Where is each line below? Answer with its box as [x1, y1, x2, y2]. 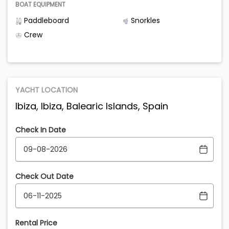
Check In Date [15, 125, 66, 135]
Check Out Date [15, 171, 74, 182]
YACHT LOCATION [15, 85, 78, 96]
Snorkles [129, 15, 160, 26]
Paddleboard [22, 15, 69, 26]
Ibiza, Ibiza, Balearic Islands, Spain [15, 100, 168, 113]
